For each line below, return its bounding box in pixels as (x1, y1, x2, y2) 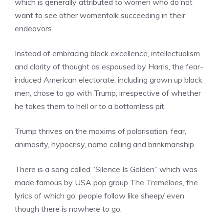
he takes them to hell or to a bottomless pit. (15, 101, 166, 111)
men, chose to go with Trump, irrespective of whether (15, 88, 201, 98)
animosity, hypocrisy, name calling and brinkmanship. (15, 139, 196, 149)
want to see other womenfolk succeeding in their (15, 10, 185, 20)
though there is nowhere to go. (15, 204, 122, 214)
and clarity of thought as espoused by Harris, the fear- (15, 62, 203, 71)
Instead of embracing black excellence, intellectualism (15, 48, 200, 58)
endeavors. (15, 23, 53, 33)
